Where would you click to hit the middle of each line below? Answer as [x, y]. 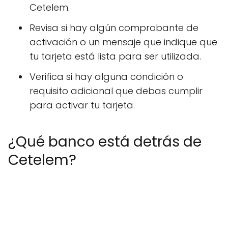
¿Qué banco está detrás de [105, 142]
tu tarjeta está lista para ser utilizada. [115, 56]
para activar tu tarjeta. [82, 105]
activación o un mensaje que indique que [123, 42]
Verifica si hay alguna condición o [106, 77]
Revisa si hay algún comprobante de [114, 28]
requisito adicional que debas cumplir [116, 91]
